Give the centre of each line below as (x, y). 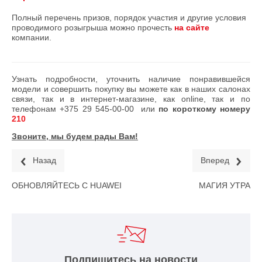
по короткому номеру (205, 109)
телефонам (36, 109)
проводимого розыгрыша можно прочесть (93, 28)
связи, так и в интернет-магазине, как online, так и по (131, 99)
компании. (32, 38)
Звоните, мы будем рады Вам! (75, 137)
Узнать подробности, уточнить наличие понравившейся (131, 79)
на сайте (192, 28)
